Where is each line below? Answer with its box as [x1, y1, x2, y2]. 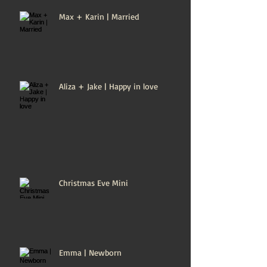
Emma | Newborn [59, 247, 122, 257]
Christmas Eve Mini [59, 178, 128, 188]
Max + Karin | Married [59, 11, 139, 21]
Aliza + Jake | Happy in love [59, 81, 158, 91]
